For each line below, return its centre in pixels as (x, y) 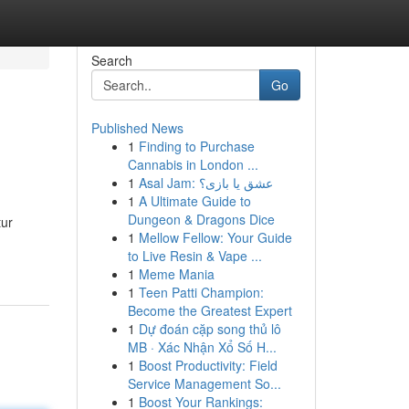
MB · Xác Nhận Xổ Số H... (202, 347)
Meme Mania (176, 274)
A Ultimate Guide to (194, 201)
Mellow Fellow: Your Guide (215, 237)
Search (111, 60)
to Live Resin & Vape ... (194, 256)
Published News (137, 128)
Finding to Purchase (196, 146)
